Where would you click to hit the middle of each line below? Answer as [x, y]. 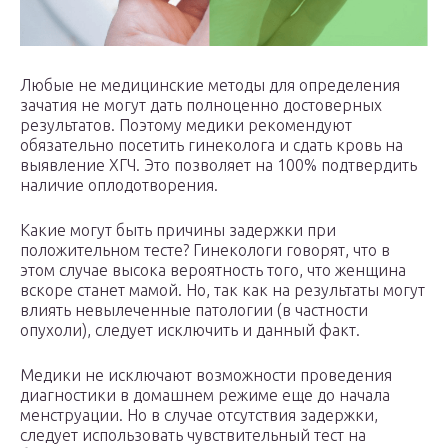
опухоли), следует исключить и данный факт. [190, 329]
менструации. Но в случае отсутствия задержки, [199, 414]
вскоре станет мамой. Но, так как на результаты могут [222, 289]
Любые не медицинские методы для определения [210, 84]
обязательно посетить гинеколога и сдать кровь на [211, 144]
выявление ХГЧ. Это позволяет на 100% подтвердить [218, 164]
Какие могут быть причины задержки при [178, 229]
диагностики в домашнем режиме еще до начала [205, 394]
